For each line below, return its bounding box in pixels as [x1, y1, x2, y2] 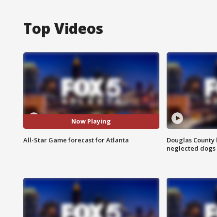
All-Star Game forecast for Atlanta [23, 135, 129, 144]
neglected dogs [166, 143, 216, 153]
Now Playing [71, 117, 111, 126]
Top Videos [23, 18, 103, 38]
